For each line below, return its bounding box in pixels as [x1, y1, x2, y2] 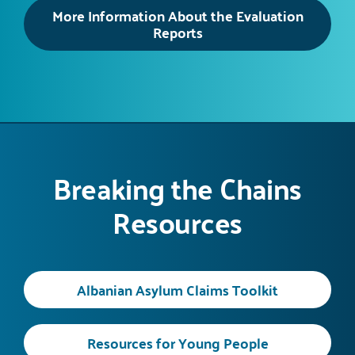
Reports [152, 18, 203, 45]
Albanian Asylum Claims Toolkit [77, 276, 278, 303]
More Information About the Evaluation [52, 2, 303, 29]
